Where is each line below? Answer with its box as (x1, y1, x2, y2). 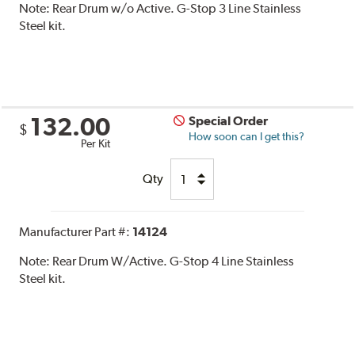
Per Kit (81, 137, 111, 151)
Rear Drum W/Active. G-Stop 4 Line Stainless (52, 254, 295, 269)
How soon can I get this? (189, 130, 305, 143)
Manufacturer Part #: (19, 224, 133, 240)
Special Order (189, 113, 269, 129)
